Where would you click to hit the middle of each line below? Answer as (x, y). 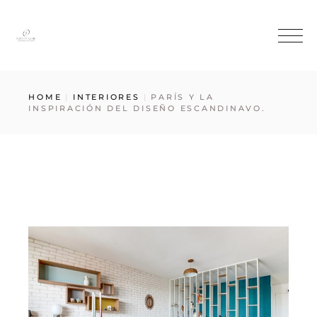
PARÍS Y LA (183, 97)
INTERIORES (106, 97)
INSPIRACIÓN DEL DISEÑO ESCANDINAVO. (147, 108)
